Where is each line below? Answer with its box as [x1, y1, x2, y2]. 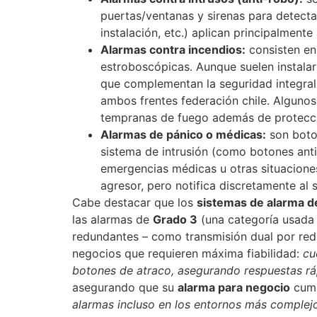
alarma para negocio [178, 280, 290, 295]
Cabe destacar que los [72, 195, 197, 210]
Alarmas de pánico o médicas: [100, 127, 266, 142]
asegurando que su [72, 280, 178, 295]
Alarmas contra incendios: [100, 42, 246, 57]
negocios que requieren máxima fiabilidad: [72, 246, 303, 261]
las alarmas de [72, 212, 153, 227]
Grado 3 [153, 212, 197, 227]
